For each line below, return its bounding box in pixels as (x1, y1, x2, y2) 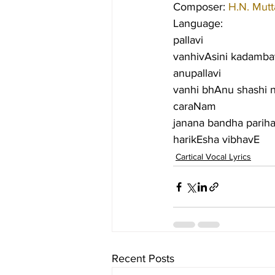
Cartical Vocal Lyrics (176, 152, 251, 161)
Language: (173, 17, 223, 29)
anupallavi (173, 67, 221, 79)
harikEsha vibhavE (173, 133, 260, 145)
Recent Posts (112, 252, 174, 265)
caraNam (173, 100, 216, 112)
